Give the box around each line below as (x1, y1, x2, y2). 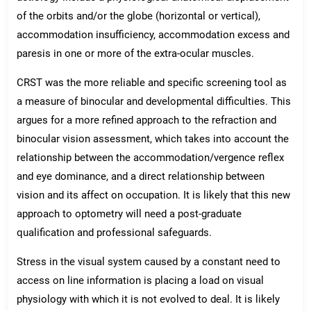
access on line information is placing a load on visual (17, 274, 264, 287)
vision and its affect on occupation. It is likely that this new (17, 188, 290, 201)
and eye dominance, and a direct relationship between (17, 169, 264, 183)
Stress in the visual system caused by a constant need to (17, 255, 280, 268)
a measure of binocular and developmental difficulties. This (17, 94, 291, 108)
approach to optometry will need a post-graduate (17, 207, 242, 220)
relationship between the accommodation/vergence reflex (17, 151, 284, 164)
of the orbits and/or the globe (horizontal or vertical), (17, 9, 260, 22)
